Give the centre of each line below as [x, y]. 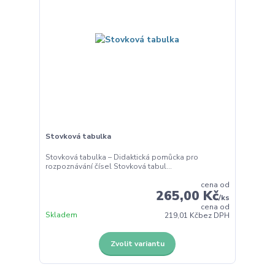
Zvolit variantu [137, 243]
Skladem [61, 215]
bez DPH [214, 215]
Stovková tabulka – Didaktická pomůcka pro [122, 157]
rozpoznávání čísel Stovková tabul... [108, 166]
